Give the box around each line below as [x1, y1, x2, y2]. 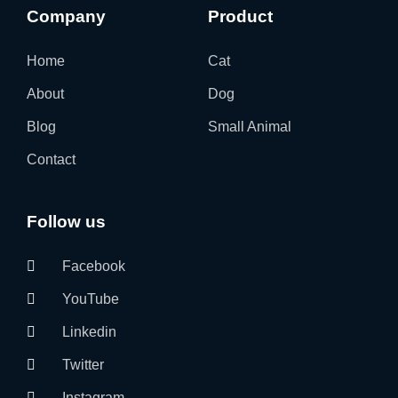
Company [27, 7, 106, 27]
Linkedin [62, 324, 116, 340]
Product [208, 7, 273, 27]
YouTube [62, 291, 119, 307]
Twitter [62, 357, 104, 373]
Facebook [62, 259, 125, 275]
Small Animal [208, 119, 291, 135]
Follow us [27, 212, 106, 232]
